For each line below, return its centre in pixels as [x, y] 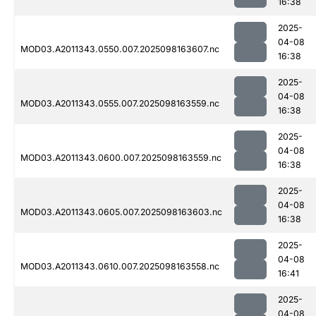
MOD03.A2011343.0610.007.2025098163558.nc [120, 267]
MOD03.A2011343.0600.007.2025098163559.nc [121, 158]
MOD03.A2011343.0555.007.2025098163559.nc [120, 104]
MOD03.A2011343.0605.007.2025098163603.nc [121, 212]
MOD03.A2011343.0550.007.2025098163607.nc [120, 49]
